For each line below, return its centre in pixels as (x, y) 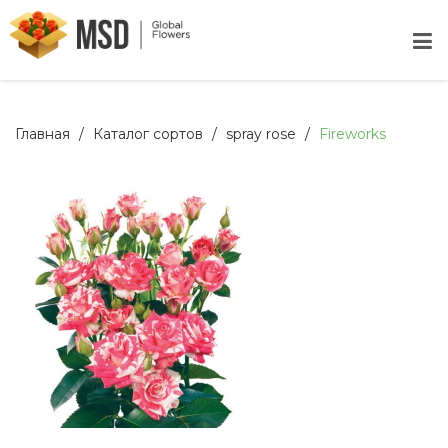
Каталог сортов (148, 134)
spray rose (261, 134)
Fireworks (352, 134)
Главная (42, 134)
